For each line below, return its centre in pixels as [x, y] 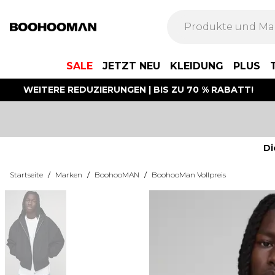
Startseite [26, 175]
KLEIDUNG [197, 66]
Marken [69, 175]
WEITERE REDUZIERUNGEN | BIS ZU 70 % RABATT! [138, 90]
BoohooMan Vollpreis [189, 175]
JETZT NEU [131, 66]
